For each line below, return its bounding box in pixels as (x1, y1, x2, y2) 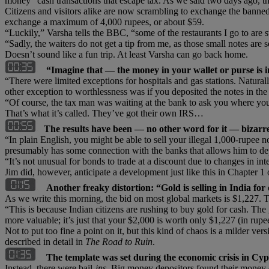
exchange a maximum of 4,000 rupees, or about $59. (5, 16, 204, 27)
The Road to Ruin (85, 236, 153, 247)
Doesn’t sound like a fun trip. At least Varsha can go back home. (5, 49, 248, 59)
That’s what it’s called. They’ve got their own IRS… (5, 107, 204, 118)
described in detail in (5, 236, 85, 247)
